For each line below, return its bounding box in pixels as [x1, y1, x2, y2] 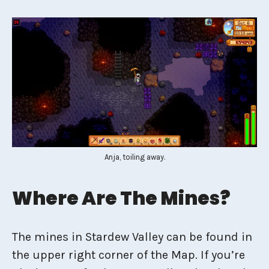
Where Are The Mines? [12, 184, 231, 211]
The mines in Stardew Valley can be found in [12, 229, 252, 244]
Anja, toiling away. [104, 152, 165, 162]
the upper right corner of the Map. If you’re [12, 247, 245, 262]
